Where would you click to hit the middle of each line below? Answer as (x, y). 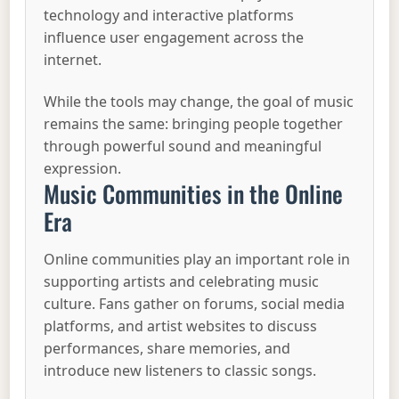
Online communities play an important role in (197, 260)
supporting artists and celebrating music (182, 282)
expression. (83, 169)
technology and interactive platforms (169, 15)
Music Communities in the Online (194, 194)
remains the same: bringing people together (194, 124)
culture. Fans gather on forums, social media (195, 304)
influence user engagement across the (174, 37)
